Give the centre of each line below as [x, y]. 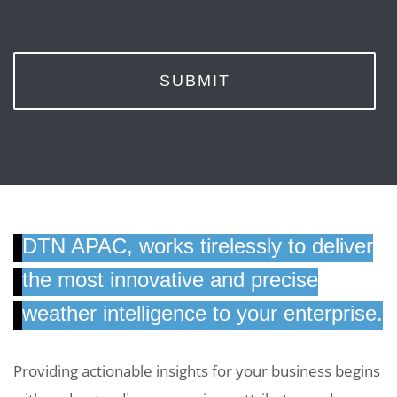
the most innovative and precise [170, 279]
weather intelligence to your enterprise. [202, 313]
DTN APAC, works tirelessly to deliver [198, 245]
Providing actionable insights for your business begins [197, 370]
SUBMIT [195, 80]
